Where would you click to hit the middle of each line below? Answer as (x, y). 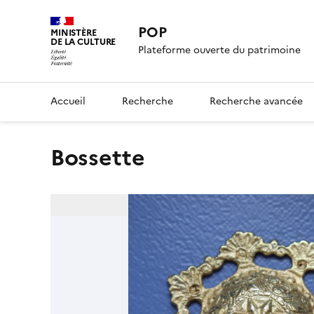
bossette (105, 157)
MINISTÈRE (74, 33)
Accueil (68, 101)
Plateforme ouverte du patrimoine (220, 50)
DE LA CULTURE (83, 42)
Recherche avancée (256, 101)
